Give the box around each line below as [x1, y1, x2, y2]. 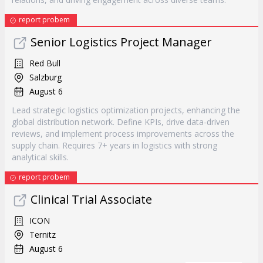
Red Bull [29, 58, 60, 69]
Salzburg [29, 72, 62, 83]
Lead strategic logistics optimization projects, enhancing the [12, 104, 240, 116]
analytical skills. [12, 151, 69, 163]
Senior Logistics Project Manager [31, 34, 212, 50]
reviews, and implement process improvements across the [12, 128, 234, 139]
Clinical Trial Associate [31, 191, 152, 207]
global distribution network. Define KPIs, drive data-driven [12, 116, 230, 127]
